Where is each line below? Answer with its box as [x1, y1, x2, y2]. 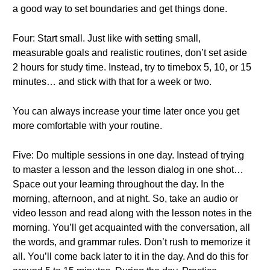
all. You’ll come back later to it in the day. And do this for [13, 251, 248, 262]
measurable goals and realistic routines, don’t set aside [13, 48, 247, 58]
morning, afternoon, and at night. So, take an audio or [13, 193, 238, 204]
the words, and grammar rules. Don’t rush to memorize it [13, 237, 250, 247]
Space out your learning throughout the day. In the [13, 179, 224, 189]
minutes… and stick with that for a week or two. [13, 77, 212, 87]
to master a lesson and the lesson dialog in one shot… [13, 165, 243, 175]
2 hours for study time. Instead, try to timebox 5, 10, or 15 [13, 62, 251, 72]
